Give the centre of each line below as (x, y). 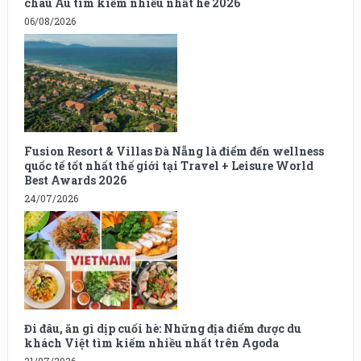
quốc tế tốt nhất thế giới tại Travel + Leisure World (168, 166)
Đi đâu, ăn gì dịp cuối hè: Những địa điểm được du (162, 329)
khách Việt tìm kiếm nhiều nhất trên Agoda (151, 343)
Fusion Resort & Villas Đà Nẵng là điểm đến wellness (174, 151)
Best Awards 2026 (75, 180)
